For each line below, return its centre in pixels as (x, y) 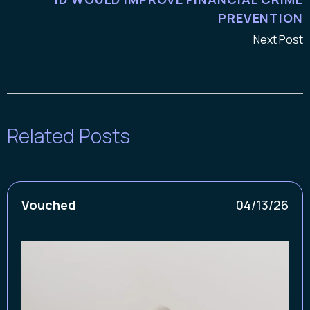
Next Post (278, 39)
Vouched (49, 204)
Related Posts (69, 135)
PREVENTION (260, 18)
